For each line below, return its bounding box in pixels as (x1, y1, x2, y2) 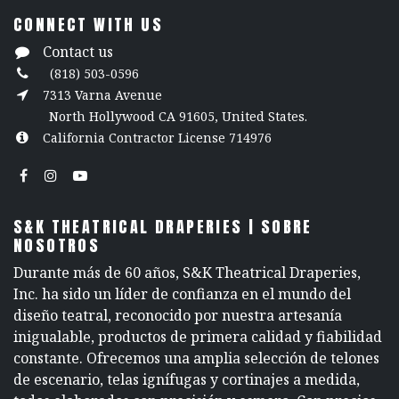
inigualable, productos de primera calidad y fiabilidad (13, 327, 382, 347)
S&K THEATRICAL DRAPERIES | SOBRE (13, 215, 313, 240)
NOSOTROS (13, 233, 101, 258)
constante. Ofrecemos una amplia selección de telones (13, 348, 379, 369)
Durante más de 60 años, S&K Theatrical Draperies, (13, 263, 361, 283)
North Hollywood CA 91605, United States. (49, 107, 307, 125)
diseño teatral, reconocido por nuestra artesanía (13, 305, 342, 326)
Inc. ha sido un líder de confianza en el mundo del (13, 284, 351, 305)
